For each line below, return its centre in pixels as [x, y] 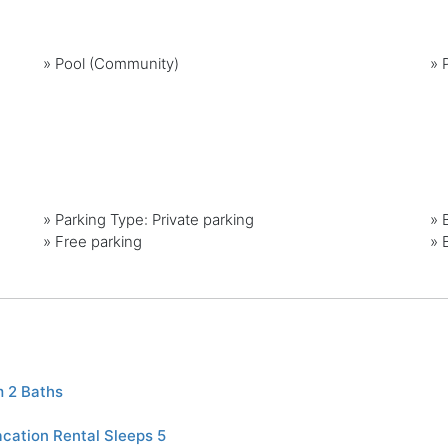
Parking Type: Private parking [155, 220]
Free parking [99, 242]
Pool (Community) [117, 63]
